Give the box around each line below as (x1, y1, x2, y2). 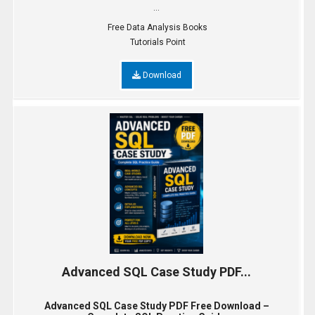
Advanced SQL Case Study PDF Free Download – (44, 300, 269, 312)
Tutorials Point (129, 37, 186, 48)
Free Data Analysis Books (108, 22, 207, 33)
